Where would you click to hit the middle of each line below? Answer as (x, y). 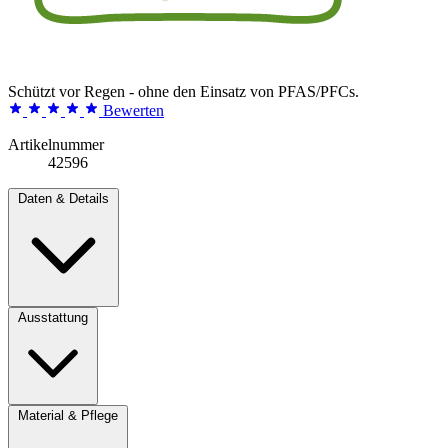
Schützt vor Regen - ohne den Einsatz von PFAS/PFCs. (183, 91)
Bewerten (133, 110)
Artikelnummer (56, 144)
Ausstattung (53, 317)
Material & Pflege (68, 415)
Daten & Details (63, 198)
